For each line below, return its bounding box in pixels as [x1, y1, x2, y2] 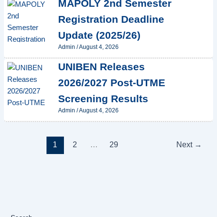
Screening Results [58, 93, 148, 105]
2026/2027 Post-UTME [58, 77, 165, 89]
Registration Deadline [58, 14, 164, 25]
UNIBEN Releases [58, 61, 145, 73]
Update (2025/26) [58, 30, 140, 41]
